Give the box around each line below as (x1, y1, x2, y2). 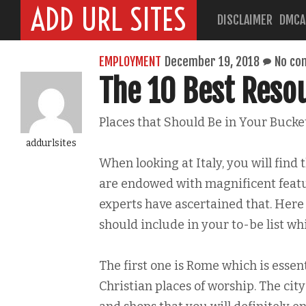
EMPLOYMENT (99, 54, 161, 69)
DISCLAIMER (217, 12, 273, 27)
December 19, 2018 (165, 54, 260, 69)
